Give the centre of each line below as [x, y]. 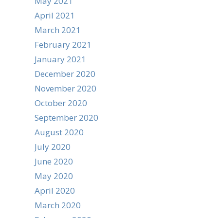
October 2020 [61, 103]
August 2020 [59, 132]
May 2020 [54, 176]
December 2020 [65, 74]
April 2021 [55, 15]
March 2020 [58, 205]
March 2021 [58, 30]
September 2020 [66, 118]
